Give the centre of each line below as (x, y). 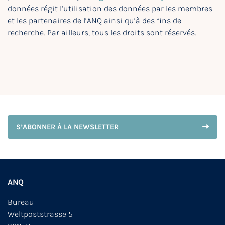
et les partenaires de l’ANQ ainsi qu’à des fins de (94, 21)
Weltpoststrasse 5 (40, 214)
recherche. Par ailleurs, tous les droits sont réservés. (102, 33)
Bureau (21, 202)
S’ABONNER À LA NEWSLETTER (67, 127)
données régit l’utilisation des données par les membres (110, 9)
